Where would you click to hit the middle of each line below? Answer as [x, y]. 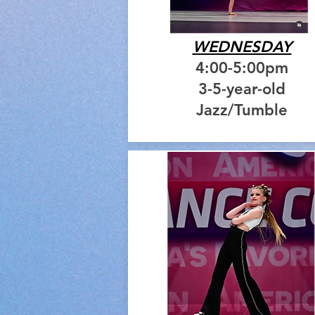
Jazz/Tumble [242, 110]
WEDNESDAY [242, 47]
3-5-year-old [242, 89]
